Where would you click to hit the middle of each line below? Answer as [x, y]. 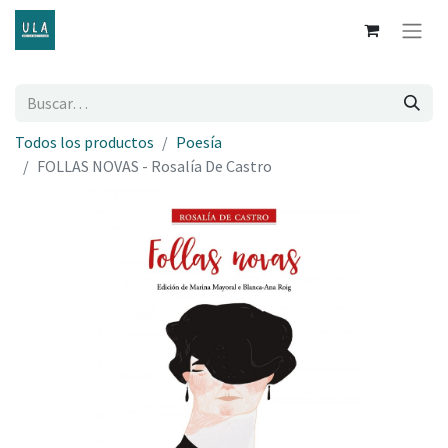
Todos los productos [84, 142]
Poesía [199, 142]
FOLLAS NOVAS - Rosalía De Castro [154, 166]
